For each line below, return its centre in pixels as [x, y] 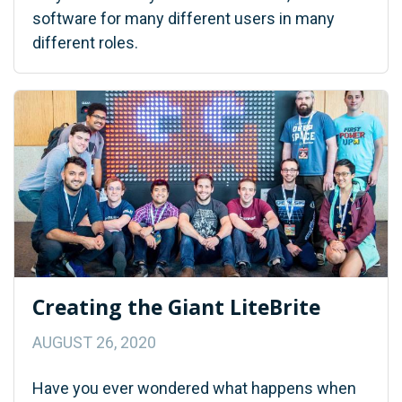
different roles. [85, 42]
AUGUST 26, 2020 [94, 342]
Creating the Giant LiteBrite [176, 306]
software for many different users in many [184, 18]
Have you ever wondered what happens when [194, 388]
